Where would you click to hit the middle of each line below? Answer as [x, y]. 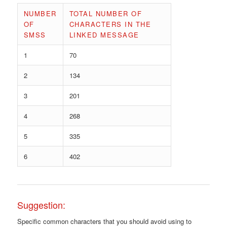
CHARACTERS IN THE [110, 24]
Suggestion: [41, 205]
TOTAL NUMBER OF [106, 14]
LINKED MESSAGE [104, 35]
